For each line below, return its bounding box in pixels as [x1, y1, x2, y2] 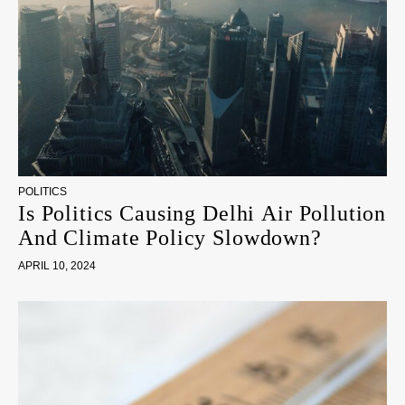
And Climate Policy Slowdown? [18, 226, 322, 250]
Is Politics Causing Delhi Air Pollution [18, 202, 387, 225]
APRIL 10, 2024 [18, 259, 96, 272]
